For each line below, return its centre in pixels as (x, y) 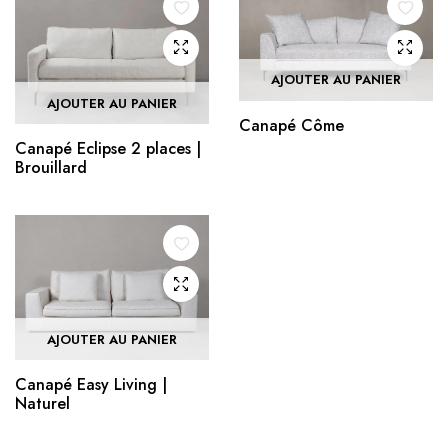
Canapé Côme (291, 125)
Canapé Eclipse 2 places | (108, 149)
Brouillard (51, 168)
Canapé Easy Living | (91, 385)
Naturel (42, 404)
